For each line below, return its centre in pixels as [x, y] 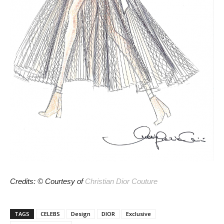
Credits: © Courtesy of [47, 181]
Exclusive [138, 213]
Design [81, 213]
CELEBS [50, 213]
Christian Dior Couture [121, 181]
